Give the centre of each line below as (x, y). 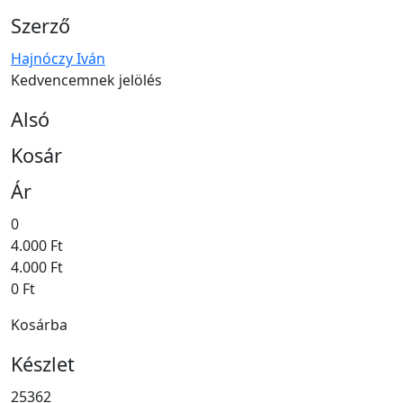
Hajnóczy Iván (58, 58)
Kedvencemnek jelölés (86, 80)
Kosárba (39, 324)
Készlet (43, 363)
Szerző (40, 25)
